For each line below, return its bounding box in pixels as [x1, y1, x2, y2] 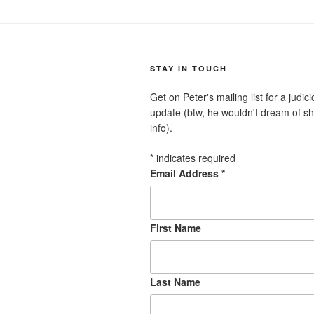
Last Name [150, 275, 200, 289]
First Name [150, 220, 201, 235]
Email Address [150, 166, 221, 181]
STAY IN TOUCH [150, 63, 227, 74]
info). [150, 121, 172, 135]
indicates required [153, 151, 235, 165]
